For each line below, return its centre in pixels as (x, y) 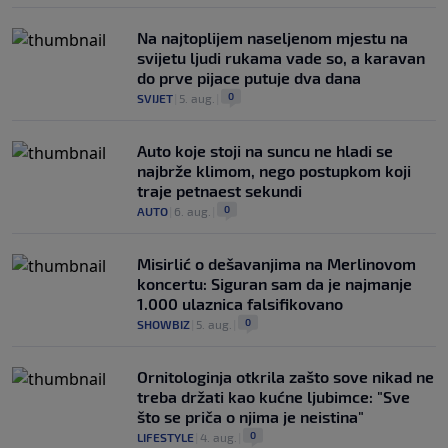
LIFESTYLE (165, 437)
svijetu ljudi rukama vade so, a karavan (281, 58)
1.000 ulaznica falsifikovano (240, 304)
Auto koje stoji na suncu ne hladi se (265, 151)
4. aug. (218, 437)
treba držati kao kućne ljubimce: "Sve (273, 397)
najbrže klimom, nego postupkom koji (274, 171)
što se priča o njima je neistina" (250, 417)
